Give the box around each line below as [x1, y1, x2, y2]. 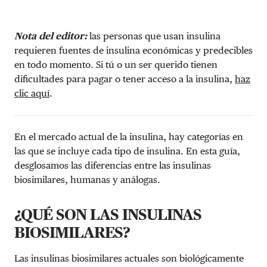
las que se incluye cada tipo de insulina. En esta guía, [14, 145, 240, 157]
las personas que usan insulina [89, 30, 221, 42]
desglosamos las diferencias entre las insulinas [14, 159, 211, 171]
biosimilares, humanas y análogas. [14, 173, 160, 185]
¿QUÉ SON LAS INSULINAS [14, 204, 201, 223]
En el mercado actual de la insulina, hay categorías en [14, 131, 243, 142]
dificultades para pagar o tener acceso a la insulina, [14, 73, 235, 85]
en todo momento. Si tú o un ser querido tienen [14, 58, 218, 70]
